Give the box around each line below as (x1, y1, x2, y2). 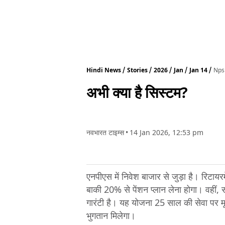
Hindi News (86, 66, 121, 74)
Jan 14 (189, 66, 207, 74)
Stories (127, 66, 148, 74)
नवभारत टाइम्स (86, 127, 124, 137)
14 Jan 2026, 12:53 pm (130, 127, 203, 137)
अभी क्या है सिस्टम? (86, 82, 188, 102)
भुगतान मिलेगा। (86, 209, 136, 221)
